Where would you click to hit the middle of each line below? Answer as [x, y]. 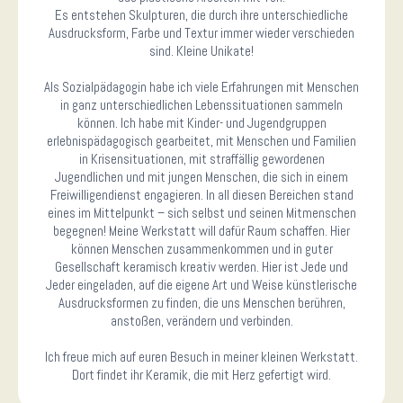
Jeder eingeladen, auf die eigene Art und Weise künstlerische [201, 285]
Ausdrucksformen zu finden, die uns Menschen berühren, [201, 303]
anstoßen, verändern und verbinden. [201, 321]
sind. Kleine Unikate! [201, 51]
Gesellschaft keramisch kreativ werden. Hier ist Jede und [201, 267]
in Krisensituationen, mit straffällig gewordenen [201, 159]
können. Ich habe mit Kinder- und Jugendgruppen [201, 123]
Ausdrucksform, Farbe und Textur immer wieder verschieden [201, 33]
